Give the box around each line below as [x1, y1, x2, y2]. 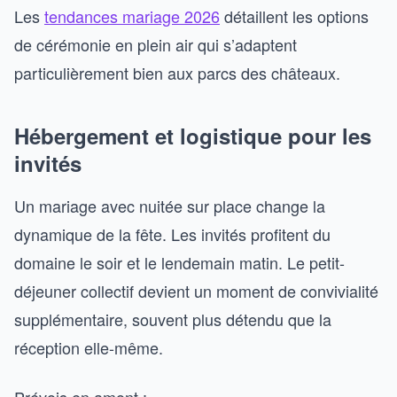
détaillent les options [220, 4, 369, 27]
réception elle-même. [14, 336, 163, 359]
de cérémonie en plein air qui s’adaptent [14, 33, 297, 56]
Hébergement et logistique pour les [14, 121, 371, 151]
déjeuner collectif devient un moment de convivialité [14, 279, 378, 302]
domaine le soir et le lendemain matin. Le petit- [14, 251, 345, 274]
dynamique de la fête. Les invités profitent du [14, 222, 331, 245]
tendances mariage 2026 [44, 4, 220, 27]
